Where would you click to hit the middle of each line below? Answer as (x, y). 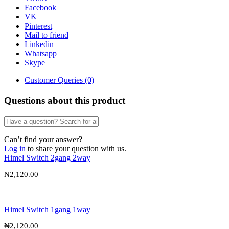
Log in (15, 148)
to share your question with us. (77, 148)
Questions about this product (65, 101)
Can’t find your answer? (43, 139)
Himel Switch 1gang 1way (47, 209)
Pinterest (38, 26)
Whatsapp (41, 54)
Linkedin (39, 44)
